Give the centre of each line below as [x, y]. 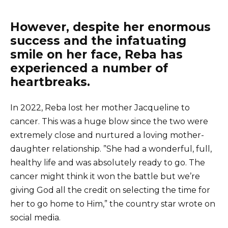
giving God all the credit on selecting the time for [110, 190]
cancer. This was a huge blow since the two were [109, 121]
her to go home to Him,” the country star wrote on [113, 204]
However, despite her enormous [110, 27]
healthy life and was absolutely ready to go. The [108, 162]
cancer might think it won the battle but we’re [105, 176]
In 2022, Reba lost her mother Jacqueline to [100, 107]
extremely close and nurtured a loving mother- [107, 135]
